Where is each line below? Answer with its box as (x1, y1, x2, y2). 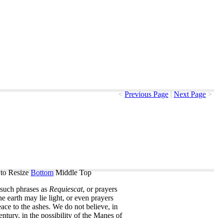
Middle (55, 168, 77, 177)
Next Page (174, 90, 206, 98)
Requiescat (49, 185, 83, 193)
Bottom (31, 168, 54, 177)
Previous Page (125, 90, 168, 98)
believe (86, 202, 108, 211)
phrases (16, 185, 39, 193)
